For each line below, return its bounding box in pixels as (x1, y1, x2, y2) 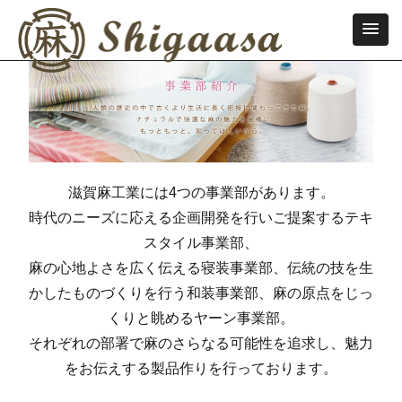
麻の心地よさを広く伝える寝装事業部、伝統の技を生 (29, 259, 373, 275)
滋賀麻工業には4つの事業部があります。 (67, 184, 335, 200)
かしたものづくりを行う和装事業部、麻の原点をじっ (29, 284, 373, 301)
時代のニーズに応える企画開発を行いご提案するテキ (29, 209, 373, 225)
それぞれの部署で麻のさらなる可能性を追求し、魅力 (29, 335, 373, 351)
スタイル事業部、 (144, 234, 258, 250)
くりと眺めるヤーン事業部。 (108, 310, 294, 326)
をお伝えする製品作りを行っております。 (65, 360, 337, 376)
